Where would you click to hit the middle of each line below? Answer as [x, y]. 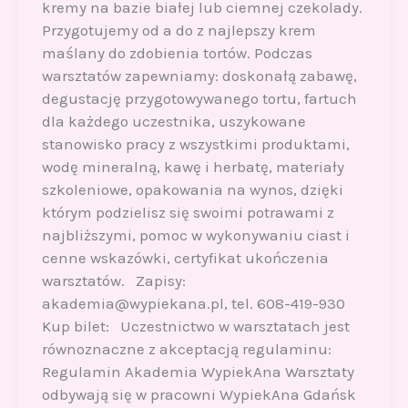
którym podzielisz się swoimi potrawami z [188, 213]
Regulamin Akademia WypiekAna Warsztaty [198, 372]
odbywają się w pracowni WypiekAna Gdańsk [199, 395]
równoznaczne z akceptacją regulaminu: [186, 349]
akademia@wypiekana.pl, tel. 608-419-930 [193, 304]
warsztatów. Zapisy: [113, 281]
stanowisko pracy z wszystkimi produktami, [195, 144]
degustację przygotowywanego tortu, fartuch [199, 99]
